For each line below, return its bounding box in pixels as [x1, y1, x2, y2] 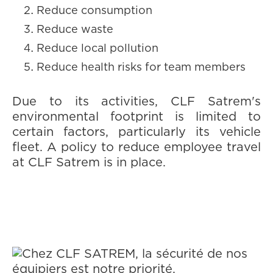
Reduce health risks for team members [37, 62, 246, 73]
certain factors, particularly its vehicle [12, 126, 261, 138]
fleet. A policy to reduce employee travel [12, 141, 261, 154]
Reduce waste [37, 24, 113, 35]
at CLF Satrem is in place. [12, 157, 166, 169]
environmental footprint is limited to [12, 111, 261, 123]
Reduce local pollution [37, 43, 158, 54]
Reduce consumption [37, 5, 152, 16]
